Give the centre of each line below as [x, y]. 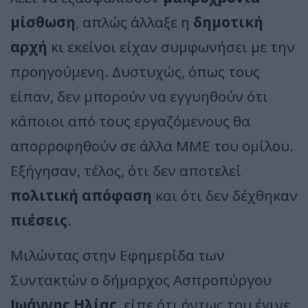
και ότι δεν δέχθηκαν [225, 195]
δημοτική [228, 22]
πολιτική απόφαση [81, 195]
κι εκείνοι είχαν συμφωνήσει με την [171, 46]
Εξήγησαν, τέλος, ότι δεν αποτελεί [126, 170]
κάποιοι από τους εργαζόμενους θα [130, 121]
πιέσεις [39, 220]
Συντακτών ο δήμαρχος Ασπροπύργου [141, 279]
